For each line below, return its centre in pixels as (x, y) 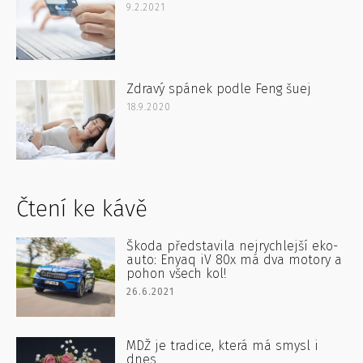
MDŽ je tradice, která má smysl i (223, 346)
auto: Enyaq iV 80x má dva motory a (235, 260)
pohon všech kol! (177, 274)
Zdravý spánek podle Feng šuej (219, 89)
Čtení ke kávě (82, 209)
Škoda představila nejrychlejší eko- (233, 246)
